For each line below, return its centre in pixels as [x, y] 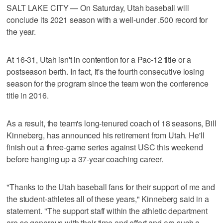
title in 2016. [28, 95]
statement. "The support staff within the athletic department [107, 211]
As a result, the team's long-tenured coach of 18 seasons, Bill [111, 123]
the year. [21, 31]
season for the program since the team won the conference [108, 83]
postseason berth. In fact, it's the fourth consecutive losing [105, 71]
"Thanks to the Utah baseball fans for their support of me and [111, 187]
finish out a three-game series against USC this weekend [105, 147]
